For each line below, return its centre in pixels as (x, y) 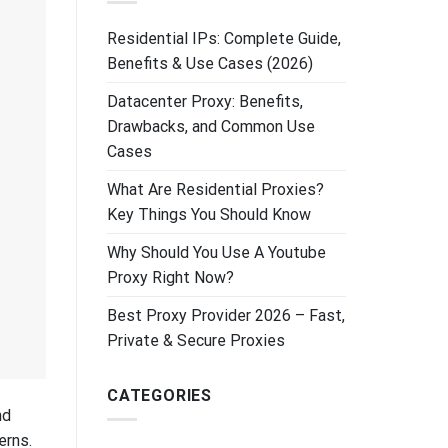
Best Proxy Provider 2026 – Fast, (226, 315)
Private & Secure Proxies (196, 340)
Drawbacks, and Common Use (211, 126)
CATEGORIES (159, 395)
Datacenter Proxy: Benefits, (205, 101)
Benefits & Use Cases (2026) (210, 63)
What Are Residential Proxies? (215, 189)
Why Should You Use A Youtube (216, 252)
